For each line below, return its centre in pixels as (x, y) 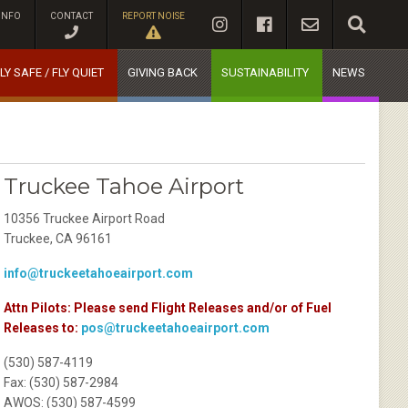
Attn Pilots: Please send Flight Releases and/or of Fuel (168, 308)
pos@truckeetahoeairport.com (176, 328)
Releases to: (41, 328)
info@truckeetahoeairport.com (99, 273)
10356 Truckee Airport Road (85, 219)
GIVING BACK (163, 72)
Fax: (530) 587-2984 (61, 382)
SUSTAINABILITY (265, 72)
